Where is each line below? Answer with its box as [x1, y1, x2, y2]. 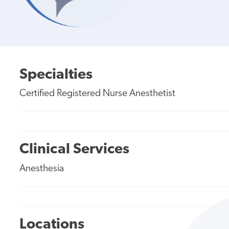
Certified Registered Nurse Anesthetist [19, 88, 176, 99]
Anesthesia [19, 164, 64, 174]
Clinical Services [19, 142, 130, 157]
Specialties [19, 67, 93, 82]
